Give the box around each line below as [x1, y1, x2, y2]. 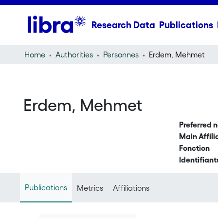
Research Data [91, 19, 155, 30]
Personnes [103, 50, 139, 59]
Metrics [76, 183, 103, 192]
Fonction [179, 144, 210, 152]
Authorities [55, 50, 93, 59]
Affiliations [112, 183, 149, 192]
